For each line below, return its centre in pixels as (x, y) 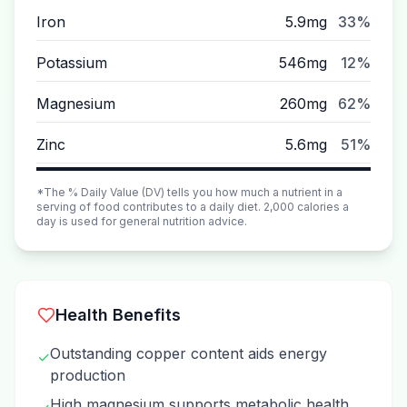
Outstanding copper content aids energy (189, 353)
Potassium (72, 63)
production (88, 375)
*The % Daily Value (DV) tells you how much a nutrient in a (189, 192)
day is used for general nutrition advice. (142, 221)
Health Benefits (118, 315)
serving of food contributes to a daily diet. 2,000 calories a (193, 207)
